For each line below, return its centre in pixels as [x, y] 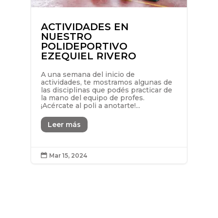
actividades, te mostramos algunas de [106, 82]
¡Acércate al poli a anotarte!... [90, 106]
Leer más [64, 124]
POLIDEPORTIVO [84, 46]
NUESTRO [66, 37]
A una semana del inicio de [88, 75]
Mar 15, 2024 [68, 155]
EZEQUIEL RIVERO [90, 56]
